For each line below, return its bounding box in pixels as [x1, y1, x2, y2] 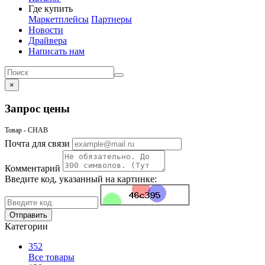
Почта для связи [5, 138, 70, 149]
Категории [5, 221, 48, 232]
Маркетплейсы [28, 14, 89, 24]
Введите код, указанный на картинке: [5, 174, 157, 185]
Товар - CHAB [5, 126, 48, 135]
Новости [28, 25, 63, 35]
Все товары [28, 252, 75, 263]
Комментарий [5, 163, 60, 174]
